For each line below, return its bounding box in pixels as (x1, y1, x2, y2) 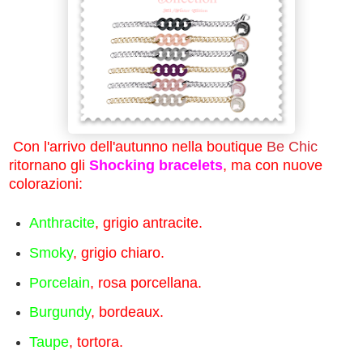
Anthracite (28, 214, 95, 231)
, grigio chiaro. (72, 244, 164, 261)
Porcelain (28, 274, 90, 291)
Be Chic (267, 138, 318, 155)
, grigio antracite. (94, 214, 203, 231)
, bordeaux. (90, 304, 164, 321)
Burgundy (28, 304, 91, 321)
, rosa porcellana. (89, 274, 202, 291)
